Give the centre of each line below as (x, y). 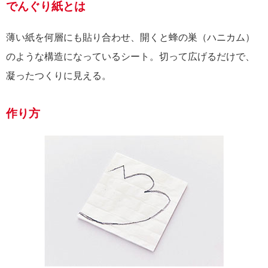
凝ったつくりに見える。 (59, 75)
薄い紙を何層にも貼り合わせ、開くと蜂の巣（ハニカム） (130, 37)
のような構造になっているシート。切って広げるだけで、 (130, 56)
